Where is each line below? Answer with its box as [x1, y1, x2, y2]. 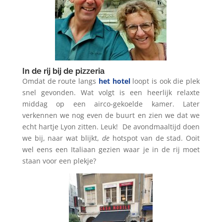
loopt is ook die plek [130, 76, 200, 86]
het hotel [98, 76, 130, 86]
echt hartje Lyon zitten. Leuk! [22, 122, 118, 131]
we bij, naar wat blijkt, [22, 133, 102, 143]
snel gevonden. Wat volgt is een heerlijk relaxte [22, 88, 200, 97]
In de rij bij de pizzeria [22, 66, 105, 76]
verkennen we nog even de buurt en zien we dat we [22, 111, 200, 120]
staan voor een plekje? [22, 156, 96, 166]
